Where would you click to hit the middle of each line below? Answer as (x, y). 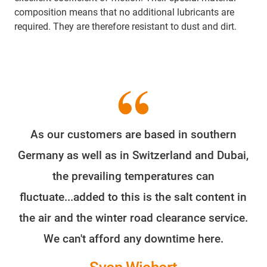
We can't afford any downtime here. (133, 238)
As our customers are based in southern (133, 134)
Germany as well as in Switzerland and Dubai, (133, 155)
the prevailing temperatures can (133, 176)
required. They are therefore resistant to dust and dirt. (125, 26)
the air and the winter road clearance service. (133, 218)
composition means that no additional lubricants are (124, 12)
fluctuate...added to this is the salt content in (133, 197)
